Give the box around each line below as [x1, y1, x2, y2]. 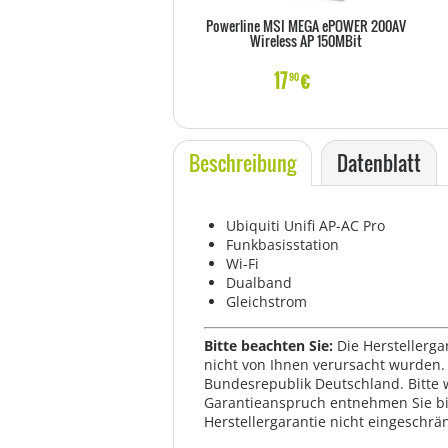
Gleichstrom [226, 292, 307, 311]
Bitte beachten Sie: [204, 336, 337, 355]
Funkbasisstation [226, 235, 339, 254]
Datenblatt [337, 148, 421, 178]
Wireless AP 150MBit [250, 30, 362, 51]
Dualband [226, 273, 292, 292]
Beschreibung [189, 148, 296, 178]
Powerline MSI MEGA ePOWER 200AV [206, 15, 406, 36]
